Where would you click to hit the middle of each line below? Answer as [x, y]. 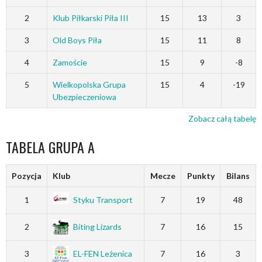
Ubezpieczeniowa [84, 96]
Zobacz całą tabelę [222, 118]
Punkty [201, 175]
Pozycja [27, 175]
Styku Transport [103, 199]
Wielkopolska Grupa [89, 84]
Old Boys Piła [77, 40]
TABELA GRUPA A [50, 146]
